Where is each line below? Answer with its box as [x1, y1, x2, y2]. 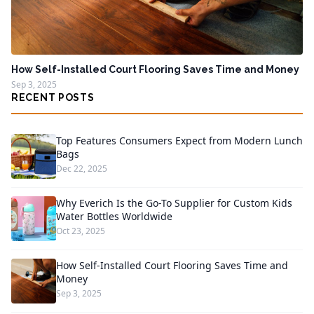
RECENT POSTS [11, 92, 95, 103]
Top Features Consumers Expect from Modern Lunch [56, 134, 303, 147]
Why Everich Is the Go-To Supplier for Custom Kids [56, 196, 292, 210]
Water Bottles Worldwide [56, 210, 172, 223]
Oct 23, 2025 [56, 225, 105, 237]
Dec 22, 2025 [56, 163, 107, 175]
